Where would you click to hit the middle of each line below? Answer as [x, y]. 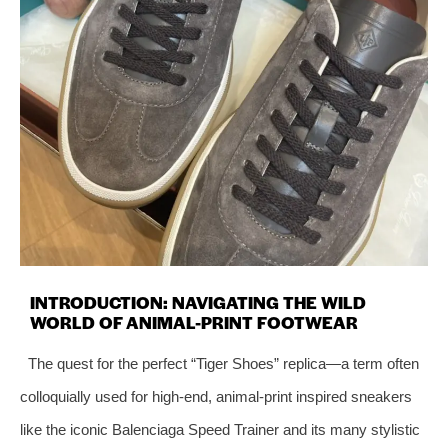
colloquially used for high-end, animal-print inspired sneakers [216, 396]
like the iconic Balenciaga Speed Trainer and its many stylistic [220, 429]
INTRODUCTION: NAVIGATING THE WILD [198, 301]
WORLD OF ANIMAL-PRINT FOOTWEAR [194, 321]
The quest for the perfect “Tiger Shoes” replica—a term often [223, 363]
